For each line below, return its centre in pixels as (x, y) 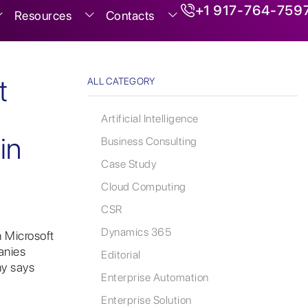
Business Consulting (149, 142)
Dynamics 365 (136, 232)
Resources (43, 15)
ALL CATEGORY (121, 81)
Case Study (129, 164)
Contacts (130, 15)
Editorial (121, 255)
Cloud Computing (144, 187)
